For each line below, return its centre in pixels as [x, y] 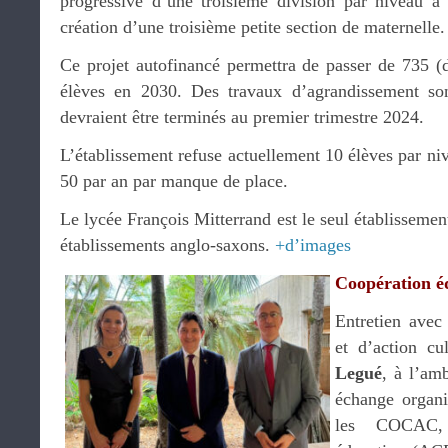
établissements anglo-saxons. [167, 245]
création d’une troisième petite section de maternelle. [252, 27]
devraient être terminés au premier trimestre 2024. [242, 117]
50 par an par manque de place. [174, 181]
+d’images [313, 245]
